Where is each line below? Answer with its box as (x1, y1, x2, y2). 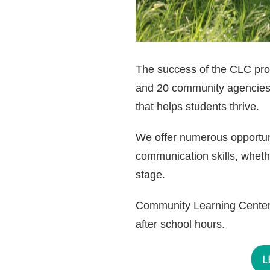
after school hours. (135, 218, 225, 231)
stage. (135, 169, 171, 181)
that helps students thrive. (135, 101, 262, 113)
